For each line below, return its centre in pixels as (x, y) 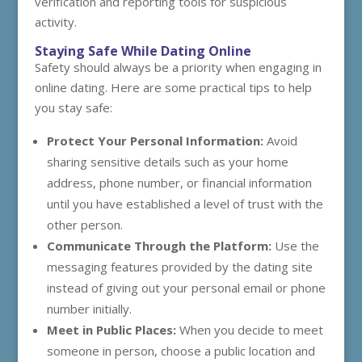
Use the (295, 246)
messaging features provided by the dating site (179, 267)
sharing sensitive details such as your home (167, 162)
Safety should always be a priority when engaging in (178, 67)
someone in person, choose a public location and (181, 351)
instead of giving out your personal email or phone (186, 288)
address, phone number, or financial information (179, 183)
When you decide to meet (249, 330)
